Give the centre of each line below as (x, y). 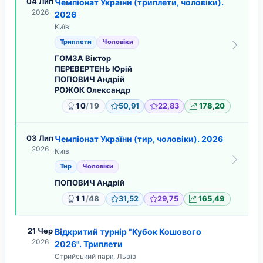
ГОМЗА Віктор (83, 58)
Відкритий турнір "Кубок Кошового (128, 231)
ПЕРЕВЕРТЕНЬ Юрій (93, 68)
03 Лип (40, 138)
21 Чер (40, 230)
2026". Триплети (89, 244)
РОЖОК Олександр (92, 90)
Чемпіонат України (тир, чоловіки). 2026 (139, 139)
